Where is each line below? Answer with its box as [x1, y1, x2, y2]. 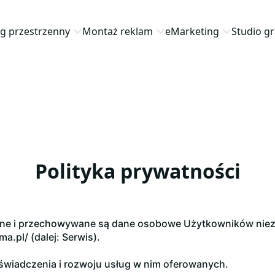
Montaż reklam [82, 24, 153, 38]
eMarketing [165, 24, 219, 38]
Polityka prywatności [34, 158, 241, 184]
